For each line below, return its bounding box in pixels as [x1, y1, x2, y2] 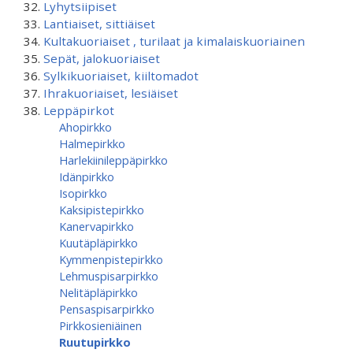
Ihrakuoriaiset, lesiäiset [43, 85, 178, 101]
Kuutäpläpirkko [59, 235, 138, 251]
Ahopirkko [59, 119, 112, 135]
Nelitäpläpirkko [59, 284, 138, 300]
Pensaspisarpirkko [59, 301, 154, 317]
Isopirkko [59, 185, 107, 201]
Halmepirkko [59, 136, 125, 151]
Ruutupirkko [59, 334, 131, 350]
